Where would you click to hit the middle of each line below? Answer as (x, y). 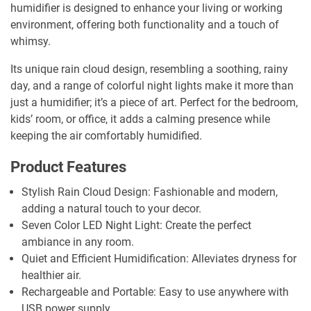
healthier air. (51, 276)
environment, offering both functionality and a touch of (145, 25)
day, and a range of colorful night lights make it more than (152, 86)
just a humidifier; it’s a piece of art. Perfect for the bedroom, (154, 103)
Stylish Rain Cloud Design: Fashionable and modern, (150, 192)
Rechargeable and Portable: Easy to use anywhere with (155, 292)
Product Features (68, 167)
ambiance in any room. (78, 242)
